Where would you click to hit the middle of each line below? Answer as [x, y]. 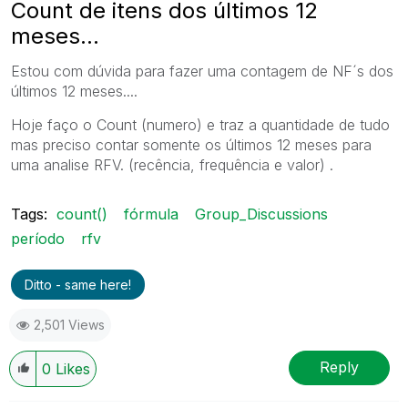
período [38, 238]
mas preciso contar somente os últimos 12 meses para [191, 144]
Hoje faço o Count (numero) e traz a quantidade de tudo [200, 124]
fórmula [151, 214]
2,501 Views [69, 324]
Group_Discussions [261, 214]
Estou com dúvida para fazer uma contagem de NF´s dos [202, 71]
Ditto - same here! [78, 284]
